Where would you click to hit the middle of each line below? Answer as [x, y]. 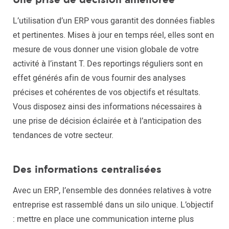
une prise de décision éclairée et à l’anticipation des [107, 121]
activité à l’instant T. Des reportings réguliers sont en [108, 64]
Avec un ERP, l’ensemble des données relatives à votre [112, 191]
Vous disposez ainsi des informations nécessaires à [107, 107]
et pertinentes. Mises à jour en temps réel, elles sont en [113, 35]
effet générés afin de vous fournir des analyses [99, 78]
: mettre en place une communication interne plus [103, 219]
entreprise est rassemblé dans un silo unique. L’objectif [113, 205]
